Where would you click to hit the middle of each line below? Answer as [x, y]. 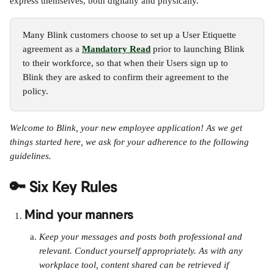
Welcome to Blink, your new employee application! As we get [127, 128]
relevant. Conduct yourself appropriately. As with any [142, 251]
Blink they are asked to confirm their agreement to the [127, 77]
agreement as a [52, 49]
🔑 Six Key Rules [64, 187]
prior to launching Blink [199, 49]
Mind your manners [79, 214]
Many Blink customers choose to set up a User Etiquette [131, 35]
